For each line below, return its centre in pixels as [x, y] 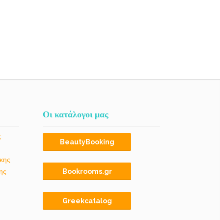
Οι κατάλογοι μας [76, 114]
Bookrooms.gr [87, 171]
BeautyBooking [87, 142]
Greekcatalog [87, 201]
